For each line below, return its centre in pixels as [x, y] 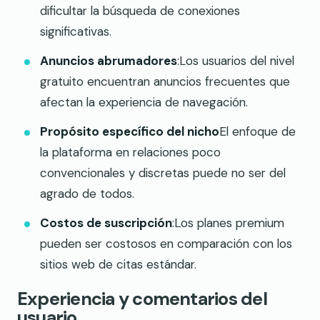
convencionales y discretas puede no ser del [163, 172]
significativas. [76, 31]
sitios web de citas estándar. [118, 264]
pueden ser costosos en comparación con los [166, 243]
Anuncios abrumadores [109, 60]
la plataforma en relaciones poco [130, 152]
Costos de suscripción [106, 222]
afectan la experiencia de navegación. [144, 102]
